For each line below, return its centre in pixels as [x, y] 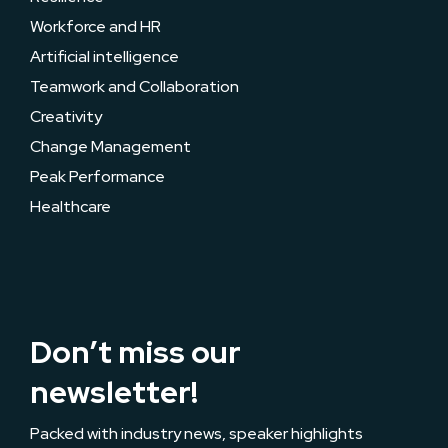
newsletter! [114, 392]
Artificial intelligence [104, 56]
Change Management [110, 146]
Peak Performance [97, 176]
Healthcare [70, 206]
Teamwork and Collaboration [134, 86]
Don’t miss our [135, 352]
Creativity [66, 116]
